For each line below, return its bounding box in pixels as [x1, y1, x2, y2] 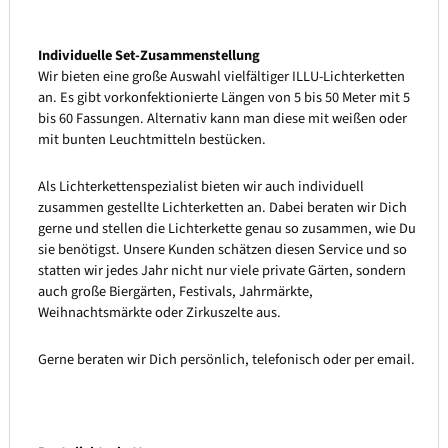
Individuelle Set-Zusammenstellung [37, 45, 260, 67]
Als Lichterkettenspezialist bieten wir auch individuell [37, 175, 364, 197]
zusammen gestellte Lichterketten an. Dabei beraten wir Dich [37, 196, 407, 218]
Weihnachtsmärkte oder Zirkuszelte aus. [37, 301, 284, 323]
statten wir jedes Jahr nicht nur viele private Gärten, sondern [37, 259, 406, 281]
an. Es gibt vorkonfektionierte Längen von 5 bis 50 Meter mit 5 [37, 87, 410, 109]
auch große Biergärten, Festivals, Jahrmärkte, [37, 280, 313, 302]
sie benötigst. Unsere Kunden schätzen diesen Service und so [37, 238, 407, 260]
